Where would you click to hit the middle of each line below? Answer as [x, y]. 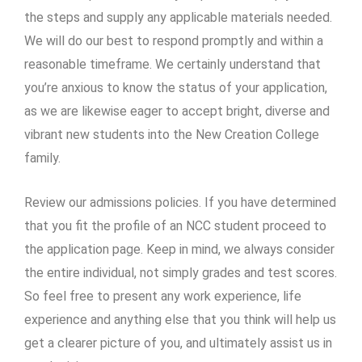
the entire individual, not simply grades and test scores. [181, 272]
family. [42, 158]
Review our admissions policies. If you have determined [180, 202]
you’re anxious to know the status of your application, [176, 87]
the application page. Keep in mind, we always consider [179, 249]
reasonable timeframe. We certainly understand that [173, 64]
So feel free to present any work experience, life [163, 296]
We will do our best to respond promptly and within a [174, 40]
